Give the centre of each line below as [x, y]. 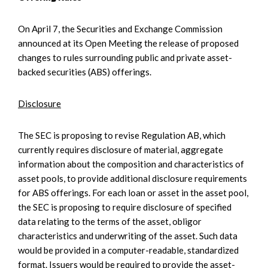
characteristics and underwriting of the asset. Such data [128, 235]
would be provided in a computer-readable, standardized [128, 250]
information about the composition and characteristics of [131, 164]
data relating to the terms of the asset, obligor [110, 221]
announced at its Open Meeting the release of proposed [128, 43]
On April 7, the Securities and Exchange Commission [120, 28]
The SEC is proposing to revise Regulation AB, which [122, 135]
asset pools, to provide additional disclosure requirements [133, 178]
